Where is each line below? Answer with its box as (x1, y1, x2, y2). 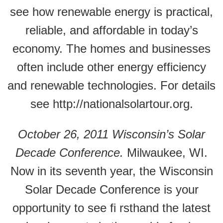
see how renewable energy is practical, (10, 5, 213, 18)
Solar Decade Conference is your (24, 183, 199, 196)
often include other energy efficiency (17, 60, 206, 74)
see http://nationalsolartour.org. (30, 97, 193, 111)
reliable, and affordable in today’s (25, 23, 198, 37)
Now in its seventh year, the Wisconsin (10, 164, 213, 178)
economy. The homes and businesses (12, 42, 211, 55)
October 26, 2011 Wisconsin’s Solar (18, 127, 205, 141)
